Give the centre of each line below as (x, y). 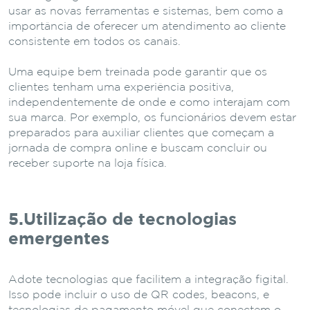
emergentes (59, 239)
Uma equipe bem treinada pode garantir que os (138, 72)
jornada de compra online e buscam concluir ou (138, 148)
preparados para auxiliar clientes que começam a (141, 133)
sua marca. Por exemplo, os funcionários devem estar (152, 118)
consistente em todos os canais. (94, 42)
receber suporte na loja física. (88, 163)
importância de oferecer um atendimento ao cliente (147, 26)
